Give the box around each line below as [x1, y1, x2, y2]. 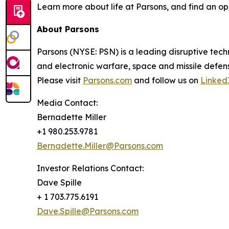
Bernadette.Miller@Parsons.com [37, 141, 163, 151]
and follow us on [132, 75, 200, 86]
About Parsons [37, 24, 99, 35]
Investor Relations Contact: [37, 163, 144, 174]
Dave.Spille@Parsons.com [37, 206, 139, 217]
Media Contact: [37, 98, 98, 108]
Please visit [37, 75, 83, 86]
